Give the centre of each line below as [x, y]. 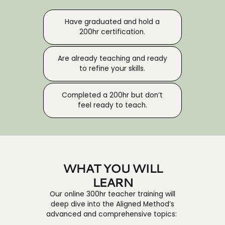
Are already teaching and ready [112, 59]
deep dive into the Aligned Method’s [112, 204]
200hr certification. [113, 32]
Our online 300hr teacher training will [112, 194]
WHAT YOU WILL [113, 168]
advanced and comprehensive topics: [112, 214]
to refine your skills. [113, 69]
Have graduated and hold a [113, 22]
